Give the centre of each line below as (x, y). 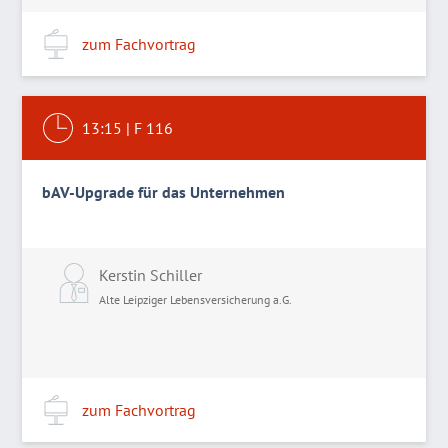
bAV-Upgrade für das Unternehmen (164, 192)
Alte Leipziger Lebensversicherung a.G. (196, 299)
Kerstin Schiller (151, 275)
